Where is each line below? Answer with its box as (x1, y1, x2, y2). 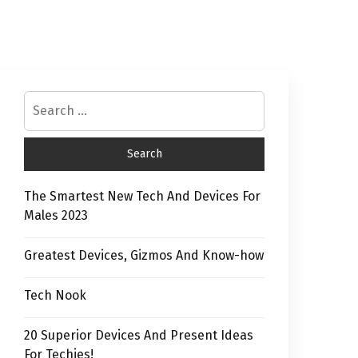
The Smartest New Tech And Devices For (24, 189, 261, 204)
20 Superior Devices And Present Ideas (24, 328, 253, 343)
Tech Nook (24, 288, 86, 303)
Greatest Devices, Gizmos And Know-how (24, 248, 264, 263)
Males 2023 (24, 208, 88, 223)
